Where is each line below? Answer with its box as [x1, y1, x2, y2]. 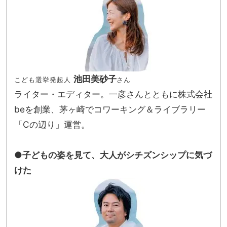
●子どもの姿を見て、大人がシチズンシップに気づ [14, 149, 212, 161]
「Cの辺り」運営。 [14, 119, 90, 130]
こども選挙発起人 [14, 75, 71, 84]
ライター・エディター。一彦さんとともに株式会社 [14, 89, 212, 100]
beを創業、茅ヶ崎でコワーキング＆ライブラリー [14, 104, 206, 115]
